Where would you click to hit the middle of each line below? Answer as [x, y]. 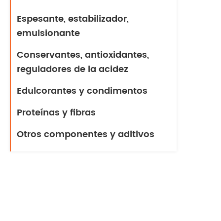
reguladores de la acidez [73, 69]
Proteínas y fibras [56, 113]
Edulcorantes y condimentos [82, 91]
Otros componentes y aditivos [86, 134]
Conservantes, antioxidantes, [83, 55]
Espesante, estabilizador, [73, 19]
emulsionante [48, 33]
